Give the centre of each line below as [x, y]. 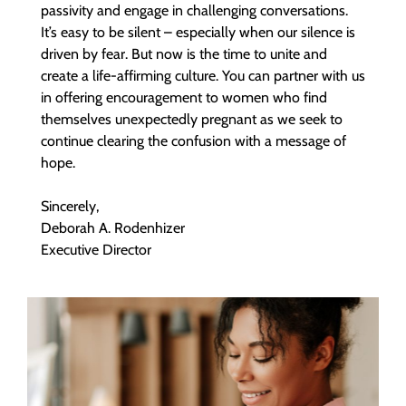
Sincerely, [70, 206]
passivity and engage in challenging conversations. [194, 10]
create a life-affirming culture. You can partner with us [203, 76]
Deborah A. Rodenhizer [113, 228]
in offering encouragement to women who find [184, 97]
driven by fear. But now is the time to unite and [184, 54]
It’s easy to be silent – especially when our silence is [198, 32]
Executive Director [96, 250]
